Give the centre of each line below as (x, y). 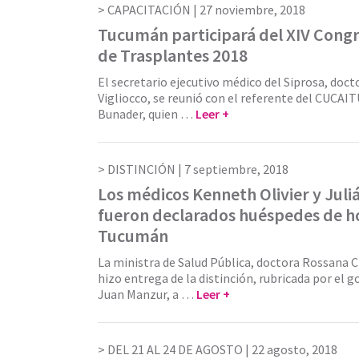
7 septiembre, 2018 (236, 169)
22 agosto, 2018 (294, 349)
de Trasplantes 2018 (173, 55)
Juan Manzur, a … (147, 294)
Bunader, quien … (147, 113)
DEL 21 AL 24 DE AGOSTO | (179, 349)
